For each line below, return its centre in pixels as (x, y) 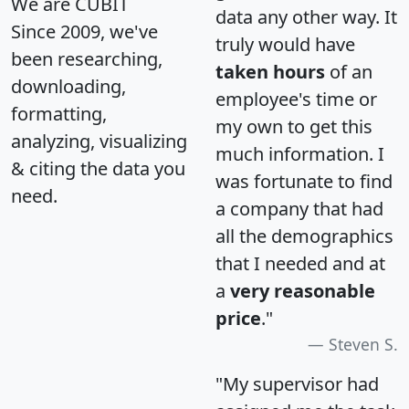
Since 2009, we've (84, 31)
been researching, (87, 58)
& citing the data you (98, 168)
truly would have (285, 44)
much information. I (300, 153)
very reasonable (303, 290)
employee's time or (296, 99)
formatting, (59, 113)
